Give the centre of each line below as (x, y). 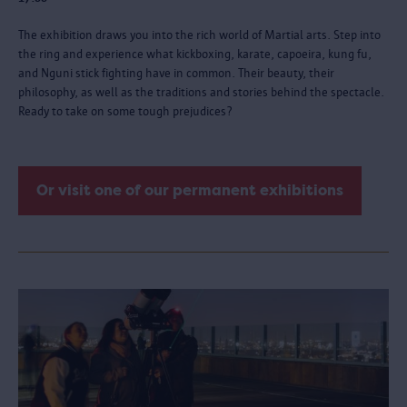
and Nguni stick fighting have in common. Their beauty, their (176, 73)
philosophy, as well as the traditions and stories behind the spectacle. (201, 92)
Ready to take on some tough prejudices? (125, 111)
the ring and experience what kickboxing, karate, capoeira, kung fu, (195, 54)
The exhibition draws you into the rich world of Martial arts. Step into (199, 35)
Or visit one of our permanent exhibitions (190, 190)
